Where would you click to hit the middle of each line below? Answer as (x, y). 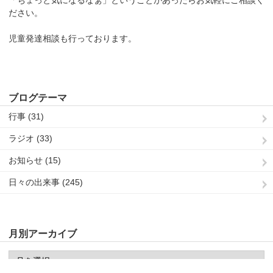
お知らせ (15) (35, 161)
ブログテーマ (38, 97)
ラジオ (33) (30, 139)
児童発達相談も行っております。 (73, 38)
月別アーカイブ (43, 234)
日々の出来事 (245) (46, 183)
